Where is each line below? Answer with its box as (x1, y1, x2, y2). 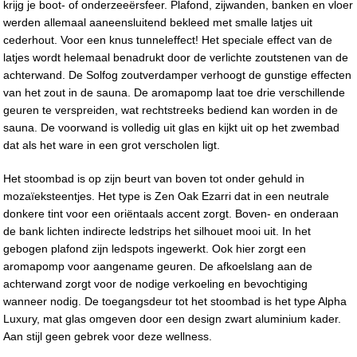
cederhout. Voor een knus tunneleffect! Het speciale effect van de (3, 33, 333, 46)
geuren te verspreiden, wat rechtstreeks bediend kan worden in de (3, 103, 339, 116)
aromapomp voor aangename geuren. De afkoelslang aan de (3, 259, 313, 273)
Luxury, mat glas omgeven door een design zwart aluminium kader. (3, 312, 342, 325)
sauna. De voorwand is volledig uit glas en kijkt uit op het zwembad (3, 120, 340, 134)
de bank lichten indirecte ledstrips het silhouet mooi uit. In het (3, 224, 312, 237)
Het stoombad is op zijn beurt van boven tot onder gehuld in (3, 171, 305, 185)
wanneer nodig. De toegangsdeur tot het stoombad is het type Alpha (3, 294, 347, 308)
